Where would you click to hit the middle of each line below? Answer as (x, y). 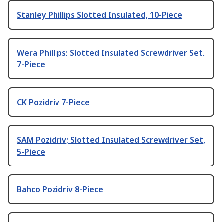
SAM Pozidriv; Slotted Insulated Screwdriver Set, (111, 140)
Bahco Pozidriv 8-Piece (60, 190)
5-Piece (31, 152)
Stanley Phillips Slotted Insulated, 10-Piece (100, 15)
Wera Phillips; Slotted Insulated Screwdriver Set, (111, 53)
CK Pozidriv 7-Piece (53, 102)
